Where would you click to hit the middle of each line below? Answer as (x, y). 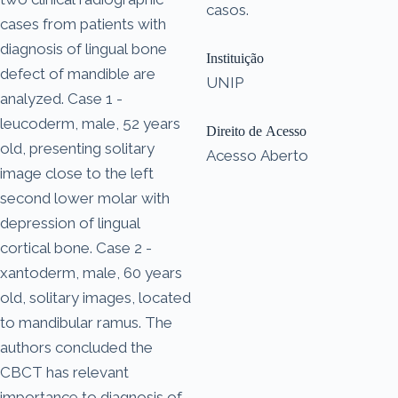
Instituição (235, 58)
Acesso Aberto (257, 155)
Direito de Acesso (256, 131)
